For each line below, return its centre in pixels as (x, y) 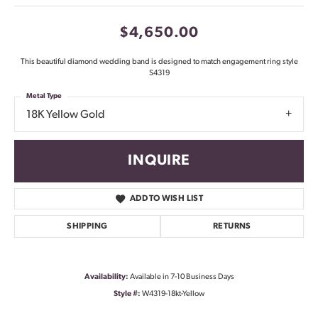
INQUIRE (159, 160)
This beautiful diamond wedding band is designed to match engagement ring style (159, 62)
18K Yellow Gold (66, 115)
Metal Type (44, 97)
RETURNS (232, 226)
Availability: (106, 277)
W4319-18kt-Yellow (173, 294)
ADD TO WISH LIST (166, 198)
